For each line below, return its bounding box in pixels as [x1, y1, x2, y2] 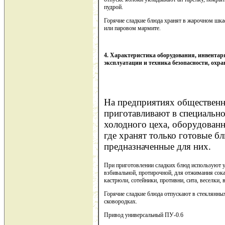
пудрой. [104, 3, 123, 11]
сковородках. [104, 197, 137, 205]
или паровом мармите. [104, 24, 161, 32]
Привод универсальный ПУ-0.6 [104, 211, 183, 218]
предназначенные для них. [104, 141, 211, 152]
